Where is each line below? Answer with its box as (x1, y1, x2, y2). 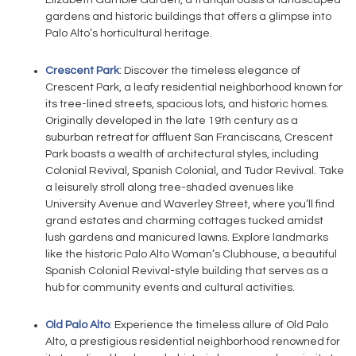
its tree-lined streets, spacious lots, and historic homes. (45, 99, 329, 110)
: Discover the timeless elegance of (119, 65, 300, 76)
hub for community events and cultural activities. (45, 282, 295, 293)
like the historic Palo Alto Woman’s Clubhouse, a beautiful (45, 249, 337, 260)
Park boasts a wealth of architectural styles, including (45, 149, 319, 160)
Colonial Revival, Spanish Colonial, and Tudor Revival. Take (45, 165, 344, 176)
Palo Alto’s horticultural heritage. (45, 28, 212, 39)
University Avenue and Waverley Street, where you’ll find (45, 199, 335, 210)
